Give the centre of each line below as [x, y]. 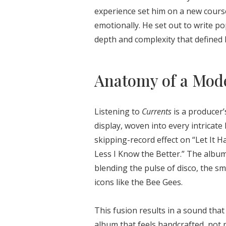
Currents [157, 111]
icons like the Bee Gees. [138, 182]
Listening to [118, 111]
